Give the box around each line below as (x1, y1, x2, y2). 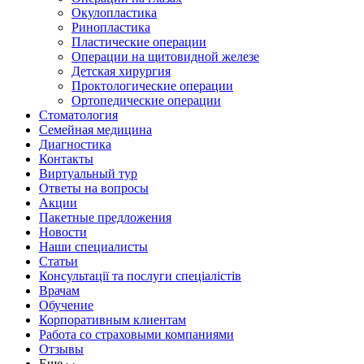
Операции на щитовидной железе (71, 49, 259, 63)
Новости (39, 224, 87, 239)
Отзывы (39, 341, 84, 356)
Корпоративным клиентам (39, 312, 186, 327)
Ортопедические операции (71, 93, 221, 107)
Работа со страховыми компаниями (39, 327, 234, 341)
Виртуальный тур (39, 166, 137, 180)
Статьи (39, 253, 78, 268)
